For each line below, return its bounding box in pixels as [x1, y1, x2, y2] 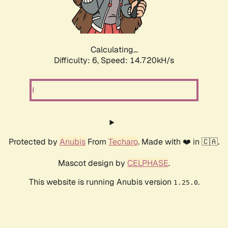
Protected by [9, 136, 60, 148]
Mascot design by [58, 158, 127, 169]
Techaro [108, 136, 138, 148]
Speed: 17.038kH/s [101, 55, 174, 66]
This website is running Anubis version [28, 177, 174, 188]
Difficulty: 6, [54, 55, 101, 66]
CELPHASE [127, 158, 168, 169]
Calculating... [90, 44, 138, 55]
